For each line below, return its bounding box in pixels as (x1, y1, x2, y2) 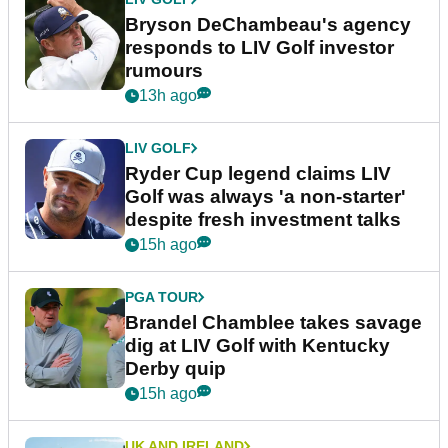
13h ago (139, 87, 197, 105)
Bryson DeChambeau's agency (125, 14, 411, 36)
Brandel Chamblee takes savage (125, 312, 422, 334)
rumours (125, 60, 203, 82)
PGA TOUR (125, 289, 198, 306)
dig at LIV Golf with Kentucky (125, 335, 390, 357)
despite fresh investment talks (125, 209, 401, 231)
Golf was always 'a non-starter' (125, 186, 406, 208)
